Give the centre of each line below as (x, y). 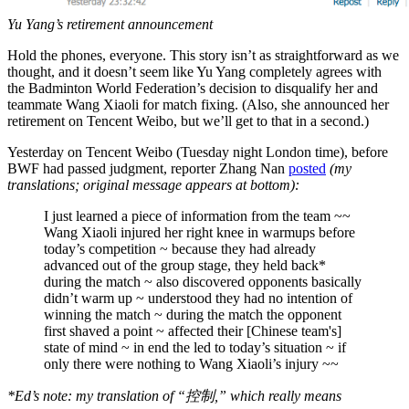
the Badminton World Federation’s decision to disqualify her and (193, 88)
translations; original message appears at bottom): (153, 184)
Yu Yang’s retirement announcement (110, 24)
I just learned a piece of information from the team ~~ (197, 215)
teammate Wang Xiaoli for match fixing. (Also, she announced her (198, 104)
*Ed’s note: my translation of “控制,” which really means (174, 395)
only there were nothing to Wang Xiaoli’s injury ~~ (191, 363)
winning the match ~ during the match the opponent (193, 314)
